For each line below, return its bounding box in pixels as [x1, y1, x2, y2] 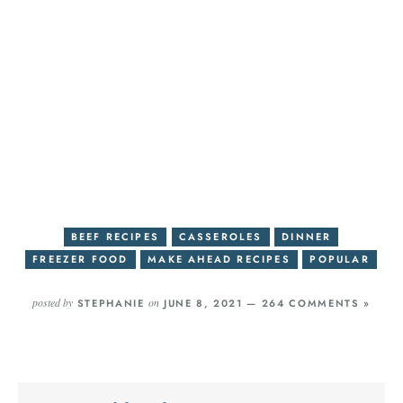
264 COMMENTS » [261, 296, 371, 311]
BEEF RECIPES [70, 229, 159, 245]
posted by [32, 295, 74, 310]
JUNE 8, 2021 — [159, 296, 262, 311]
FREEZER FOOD [32, 252, 129, 267]
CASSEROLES [178, 229, 263, 245]
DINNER [282, 229, 332, 245]
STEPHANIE [73, 296, 149, 311]
